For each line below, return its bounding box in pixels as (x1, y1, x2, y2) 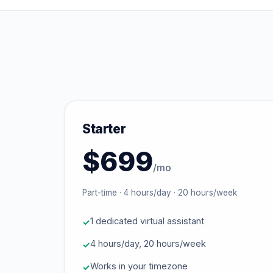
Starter (82, 121, 126, 136)
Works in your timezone (90, 261, 188, 271)
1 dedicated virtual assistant (90, 216, 204, 226)
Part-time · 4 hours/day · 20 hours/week (82, 188, 237, 197)
